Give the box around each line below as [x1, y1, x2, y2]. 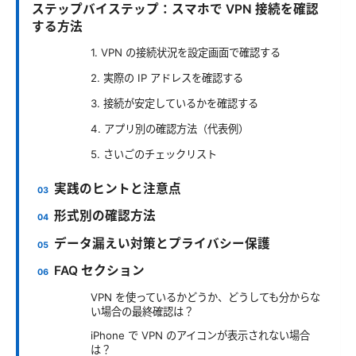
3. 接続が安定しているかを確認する [91, 96, 258, 110]
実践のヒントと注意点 [54, 180, 182, 196]
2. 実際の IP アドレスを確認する [91, 71, 243, 84]
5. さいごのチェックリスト [91, 147, 217, 161]
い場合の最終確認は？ [91, 304, 194, 318]
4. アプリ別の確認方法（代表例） [91, 122, 249, 135]
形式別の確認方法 [54, 208, 157, 224]
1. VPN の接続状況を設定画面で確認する [91, 45, 281, 59]
